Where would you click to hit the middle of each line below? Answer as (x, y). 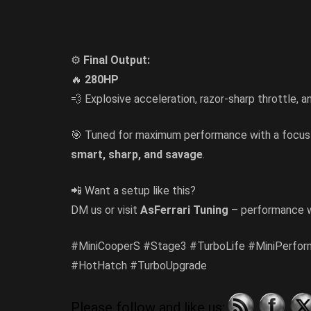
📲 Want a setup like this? (133, 191)
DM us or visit (106, 210)
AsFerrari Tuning (184, 210)
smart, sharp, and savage (137, 155)
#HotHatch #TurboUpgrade (139, 266)
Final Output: (117, 60)
